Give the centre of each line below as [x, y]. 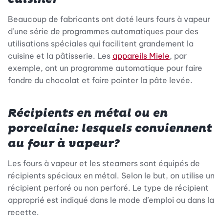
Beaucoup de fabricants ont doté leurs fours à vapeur [109, 19]
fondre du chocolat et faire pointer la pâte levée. [100, 80]
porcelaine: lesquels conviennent [110, 128]
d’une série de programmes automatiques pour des [103, 31]
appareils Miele [141, 55]
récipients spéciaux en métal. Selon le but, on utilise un [111, 175]
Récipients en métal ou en [88, 113]
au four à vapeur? [64, 143]
